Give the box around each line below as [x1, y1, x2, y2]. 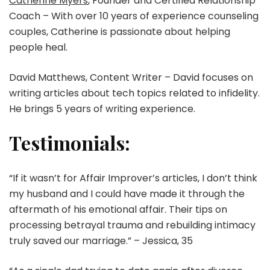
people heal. [9, 40, 67, 55]
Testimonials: [9, 130, 130, 156]
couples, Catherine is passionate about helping [9, 25, 230, 39]
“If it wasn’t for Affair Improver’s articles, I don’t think [9, 171, 257, 185]
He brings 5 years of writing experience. [9, 102, 195, 116]
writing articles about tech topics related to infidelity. [9, 86, 260, 101]
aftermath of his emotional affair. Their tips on [9, 202, 227, 216]
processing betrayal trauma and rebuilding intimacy [9, 218, 256, 232]
